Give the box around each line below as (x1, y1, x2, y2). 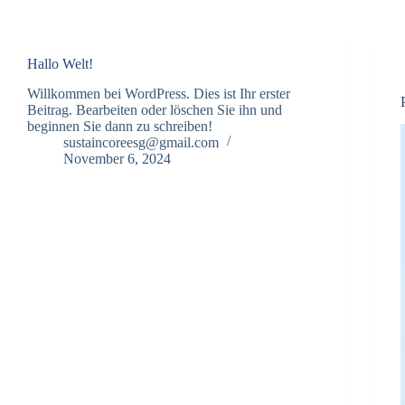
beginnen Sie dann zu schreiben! (27, 118, 212, 134)
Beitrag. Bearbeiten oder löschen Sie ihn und (27, 101, 282, 118)
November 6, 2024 (63, 150, 171, 166)
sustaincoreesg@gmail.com (63, 134, 219, 150)
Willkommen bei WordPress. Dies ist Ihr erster (27, 85, 290, 101)
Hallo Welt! (27, 56, 93, 71)
